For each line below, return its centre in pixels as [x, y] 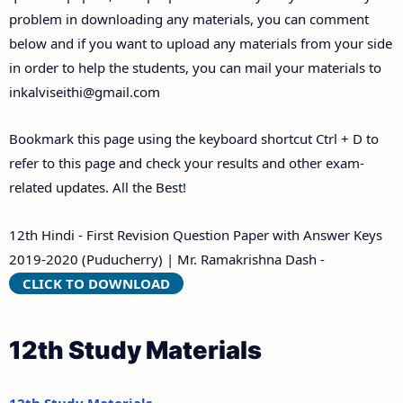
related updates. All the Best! [98, 188]
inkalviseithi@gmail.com [85, 91]
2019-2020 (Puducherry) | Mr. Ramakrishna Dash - [167, 259]
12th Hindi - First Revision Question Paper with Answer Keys [196, 234]
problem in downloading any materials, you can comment [189, 18]
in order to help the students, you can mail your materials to [195, 67]
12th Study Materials [135, 350]
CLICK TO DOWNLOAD [96, 283]
